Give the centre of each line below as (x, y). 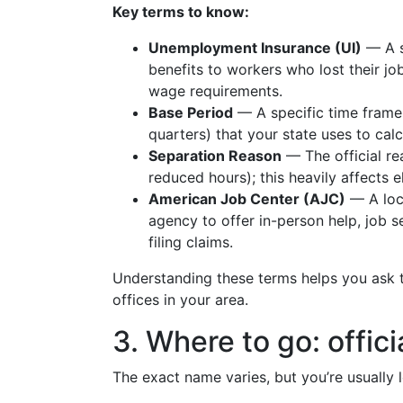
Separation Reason (215, 156)
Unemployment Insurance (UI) (255, 48)
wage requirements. (215, 91)
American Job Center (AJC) (247, 199)
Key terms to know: (181, 12)
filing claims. (191, 242)
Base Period (191, 112)
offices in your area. (180, 300)
